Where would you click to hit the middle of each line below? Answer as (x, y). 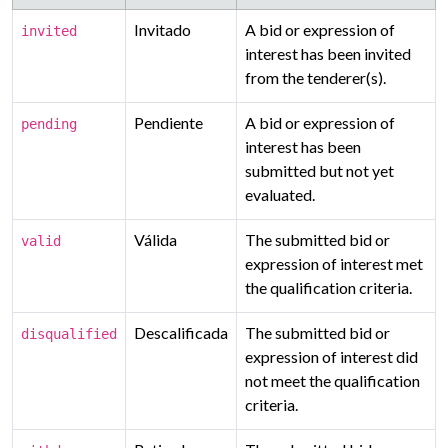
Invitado (162, 29)
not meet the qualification (332, 380)
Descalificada (181, 332)
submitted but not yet (319, 170)
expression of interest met (334, 263)
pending (49, 124)
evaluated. (280, 194)
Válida (155, 239)
